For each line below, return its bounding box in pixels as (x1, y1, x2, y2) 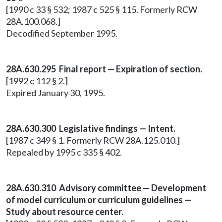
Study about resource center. (6, 206, 123, 217)
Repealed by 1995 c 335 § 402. (6, 147, 122, 158)
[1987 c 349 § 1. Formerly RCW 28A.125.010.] (6, 135, 180, 146)
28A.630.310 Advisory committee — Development (6, 182, 206, 193)
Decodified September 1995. (6, 28, 117, 39)
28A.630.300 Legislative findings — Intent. (6, 123, 175, 134)
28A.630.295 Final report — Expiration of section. (6, 63, 202, 74)
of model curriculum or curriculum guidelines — (6, 194, 191, 205)
